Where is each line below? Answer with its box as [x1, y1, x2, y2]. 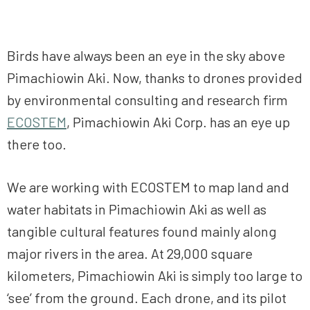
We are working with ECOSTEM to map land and [7, 179, 289, 196]
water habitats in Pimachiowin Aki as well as [7, 201, 266, 218]
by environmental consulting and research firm [7, 91, 288, 109]
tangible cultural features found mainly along [7, 223, 277, 240]
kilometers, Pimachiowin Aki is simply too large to [7, 267, 302, 284]
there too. [7, 136, 69, 153]
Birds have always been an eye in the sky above [7, 47, 285, 64]
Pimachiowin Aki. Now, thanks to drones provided [7, 69, 302, 86]
